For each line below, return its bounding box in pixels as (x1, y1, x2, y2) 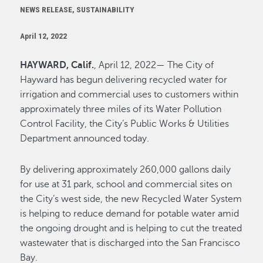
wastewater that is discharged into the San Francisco (20, 238, 241, 248)
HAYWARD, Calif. (20, 60, 95, 70)
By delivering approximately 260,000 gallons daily (20, 164, 231, 175)
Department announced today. (20, 133, 150, 144)
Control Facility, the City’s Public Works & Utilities (20, 119, 230, 129)
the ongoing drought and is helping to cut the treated (20, 223, 242, 234)
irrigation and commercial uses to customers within (20, 89, 239, 100)
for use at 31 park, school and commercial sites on (20, 179, 232, 190)
